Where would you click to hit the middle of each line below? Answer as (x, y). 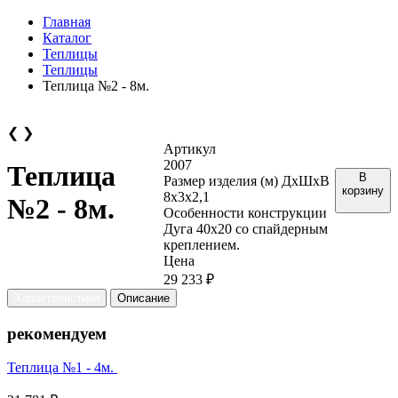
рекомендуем (57, 333)
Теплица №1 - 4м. (62, 368)
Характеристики (57, 298)
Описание (143, 298)
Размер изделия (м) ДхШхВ (247, 181)
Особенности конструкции (246, 213)
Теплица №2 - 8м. (96, 86)
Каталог (67, 38)
